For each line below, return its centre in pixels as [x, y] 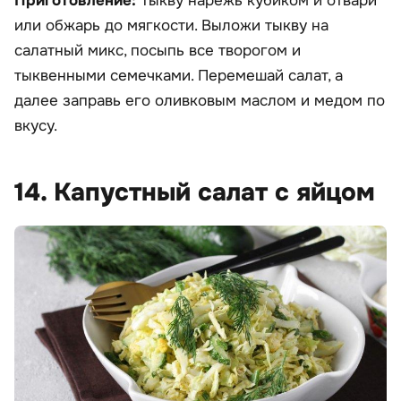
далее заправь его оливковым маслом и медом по [200, 100]
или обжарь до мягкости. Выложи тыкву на [171, 25]
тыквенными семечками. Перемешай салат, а [179, 75]
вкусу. [36, 125]
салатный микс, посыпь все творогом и [158, 50]
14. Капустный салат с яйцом [195, 192]
